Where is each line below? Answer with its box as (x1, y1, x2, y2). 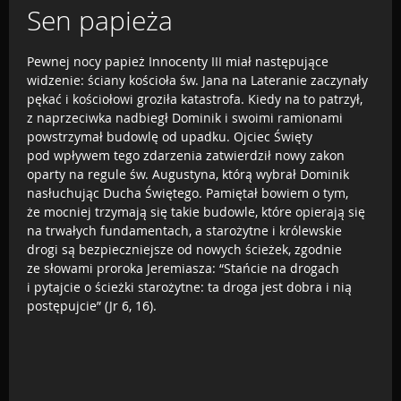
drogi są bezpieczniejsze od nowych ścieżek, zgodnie (27, 240, 342, 258)
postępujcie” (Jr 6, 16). (27, 296, 157, 314)
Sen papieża (27, 2, 173, 38)
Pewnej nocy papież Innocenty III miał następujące (27, 52, 328, 70)
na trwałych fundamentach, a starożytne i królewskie (27, 221, 342, 239)
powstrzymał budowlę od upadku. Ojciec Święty (27, 127, 312, 145)
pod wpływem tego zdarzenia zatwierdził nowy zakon (27, 146, 345, 164)
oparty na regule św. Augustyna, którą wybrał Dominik (27, 165, 349, 183)
